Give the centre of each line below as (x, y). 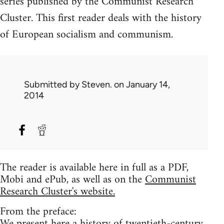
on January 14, (141, 84)
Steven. (97, 84)
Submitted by (53, 84)
